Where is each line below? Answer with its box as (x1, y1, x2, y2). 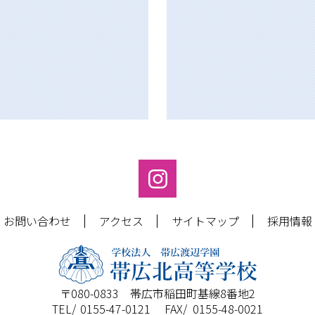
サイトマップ (171, 212, 239, 229)
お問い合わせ (3, 212, 71, 229)
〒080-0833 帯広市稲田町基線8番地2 (60, 285, 255, 302)
